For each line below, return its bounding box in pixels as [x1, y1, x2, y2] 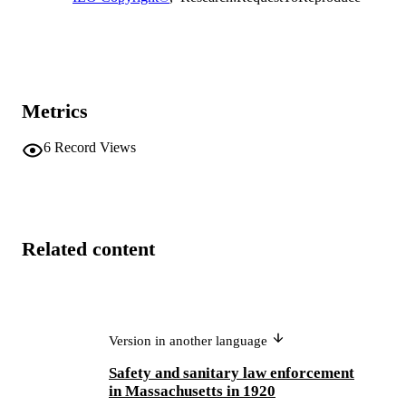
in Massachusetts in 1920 [109, 382, 275, 401]
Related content [22, 237, 155, 260]
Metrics [22, 99, 88, 122]
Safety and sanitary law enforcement [109, 364, 354, 382]
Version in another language [109, 333, 271, 349]
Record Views [54, 140, 136, 156]
